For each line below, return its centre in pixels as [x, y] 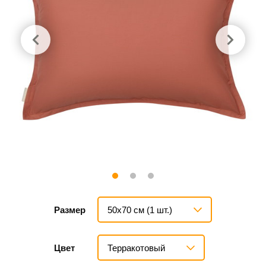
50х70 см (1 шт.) [140, 210]
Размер [70, 210]
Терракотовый [136, 248]
